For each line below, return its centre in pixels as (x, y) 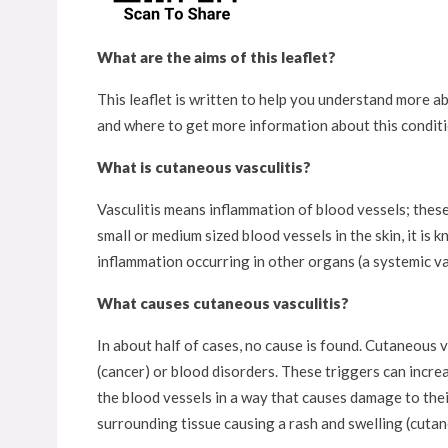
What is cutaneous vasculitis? (204, 167)
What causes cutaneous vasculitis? (223, 303)
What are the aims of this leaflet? (216, 57)
